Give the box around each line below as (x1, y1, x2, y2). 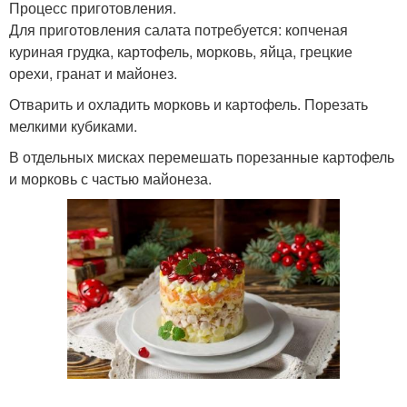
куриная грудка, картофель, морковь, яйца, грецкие (9, 41, 352, 62)
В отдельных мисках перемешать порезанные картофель (9, 146, 394, 167)
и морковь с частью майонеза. (9, 168, 212, 189)
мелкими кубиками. (9, 115, 137, 136)
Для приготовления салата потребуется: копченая (9, 19, 348, 40)
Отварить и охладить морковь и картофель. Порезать (9, 94, 368, 114)
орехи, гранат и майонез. (9, 63, 177, 84)
